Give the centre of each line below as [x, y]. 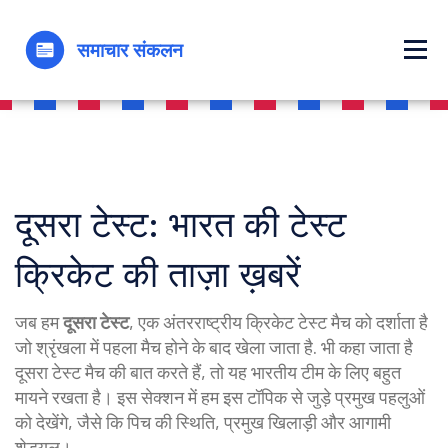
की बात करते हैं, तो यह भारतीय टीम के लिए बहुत [253, 372]
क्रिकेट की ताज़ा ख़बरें [158, 274]
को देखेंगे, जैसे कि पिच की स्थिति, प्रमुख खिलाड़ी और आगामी [203, 422]
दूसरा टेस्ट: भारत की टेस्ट [180, 224]
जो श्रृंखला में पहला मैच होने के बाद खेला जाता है [164, 347]
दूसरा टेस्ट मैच [60, 372]
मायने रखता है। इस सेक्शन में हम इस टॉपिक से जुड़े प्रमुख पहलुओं [220, 397]
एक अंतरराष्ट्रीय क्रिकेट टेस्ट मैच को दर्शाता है [283, 322]
